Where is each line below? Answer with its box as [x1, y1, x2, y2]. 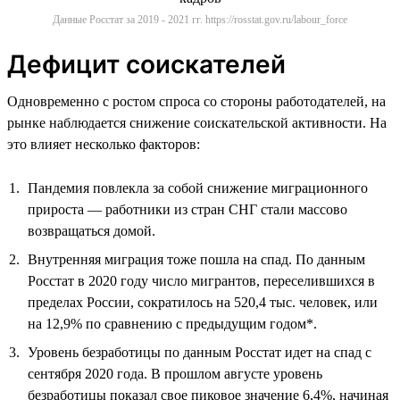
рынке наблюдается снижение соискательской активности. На [7, 114, 387, 130]
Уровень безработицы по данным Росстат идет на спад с [28, 344, 371, 360]
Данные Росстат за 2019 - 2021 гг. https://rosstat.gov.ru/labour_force [53, 12, 347, 26]
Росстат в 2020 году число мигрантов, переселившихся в [28, 272, 375, 288]
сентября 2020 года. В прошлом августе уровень [28, 365, 322, 381]
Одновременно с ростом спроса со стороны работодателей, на [7, 93, 386, 109]
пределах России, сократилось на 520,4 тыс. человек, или [28, 294, 378, 310]
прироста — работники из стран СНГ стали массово [28, 201, 347, 217]
